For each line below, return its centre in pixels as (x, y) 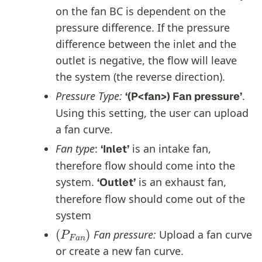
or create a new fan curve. (120, 251)
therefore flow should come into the (145, 165)
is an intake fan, (170, 148)
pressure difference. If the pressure (143, 27)
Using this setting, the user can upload (152, 113)
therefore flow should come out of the (150, 199)
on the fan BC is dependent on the (141, 11)
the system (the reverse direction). (140, 76)
